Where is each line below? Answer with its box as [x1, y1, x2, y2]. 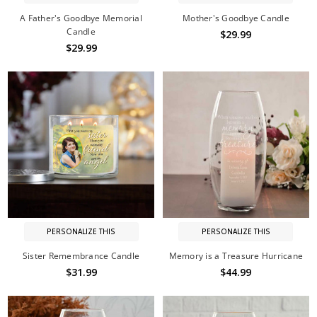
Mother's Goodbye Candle [183, 11, 289, 24]
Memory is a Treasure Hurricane [168, 250, 304, 263]
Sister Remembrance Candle [22, 250, 140, 263]
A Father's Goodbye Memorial [20, 11, 142, 24]
